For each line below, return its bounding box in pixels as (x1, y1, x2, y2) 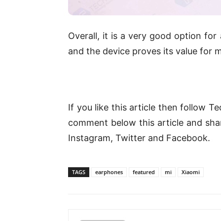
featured (133, 168, 155, 176)
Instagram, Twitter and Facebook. (68, 132, 210, 143)
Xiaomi (182, 168, 200, 176)
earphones (95, 168, 123, 176)
